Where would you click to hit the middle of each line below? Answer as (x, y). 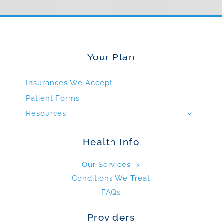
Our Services (107, 165)
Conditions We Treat (111, 179)
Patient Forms (53, 98)
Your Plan (111, 57)
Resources (46, 114)
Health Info (111, 142)
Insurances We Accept (69, 83)
